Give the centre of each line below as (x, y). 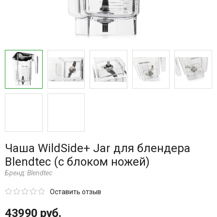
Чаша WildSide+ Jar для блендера (98, 148)
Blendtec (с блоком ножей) (77, 162)
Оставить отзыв (76, 192)
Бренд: (16, 173)
